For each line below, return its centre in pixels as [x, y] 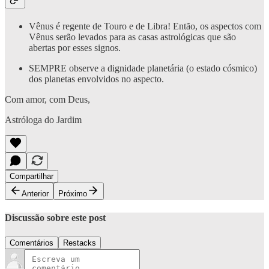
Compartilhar [32, 177]
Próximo [73, 194]
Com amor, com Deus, [47, 100]
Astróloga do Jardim [43, 120]
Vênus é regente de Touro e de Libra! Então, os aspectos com [145, 26]
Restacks [80, 243]
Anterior [35, 194]
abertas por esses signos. [75, 48]
